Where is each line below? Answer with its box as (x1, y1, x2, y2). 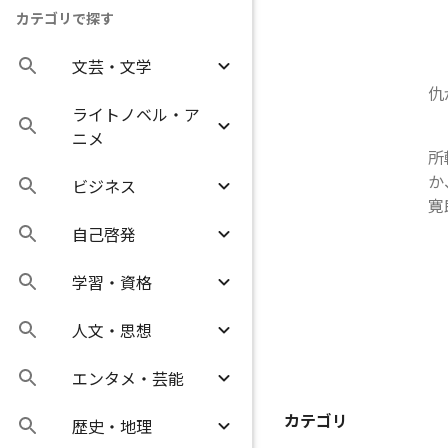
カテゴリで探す (16, 8, 114, 28)
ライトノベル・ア (72, 102, 200, 126)
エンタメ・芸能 (72, 366, 184, 390)
